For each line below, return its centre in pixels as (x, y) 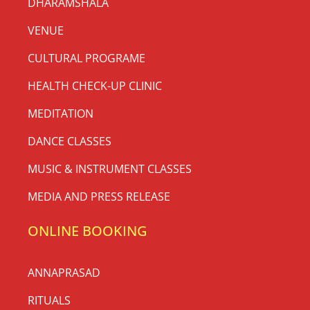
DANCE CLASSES (70, 141)
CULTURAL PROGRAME (86, 58)
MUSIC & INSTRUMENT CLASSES (110, 168)
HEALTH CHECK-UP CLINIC (95, 85)
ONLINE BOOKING (88, 230)
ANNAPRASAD (64, 272)
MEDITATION (61, 113)
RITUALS (49, 300)
